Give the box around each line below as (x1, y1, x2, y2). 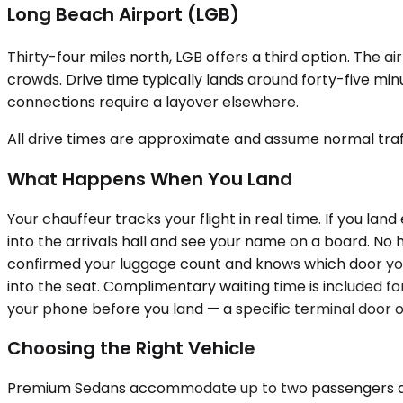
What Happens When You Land (7, 166, 292, 192)
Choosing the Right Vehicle (7, 336, 255, 362)
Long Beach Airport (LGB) (7, 2, 239, 28)
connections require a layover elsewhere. (7, 92, 299, 113)
